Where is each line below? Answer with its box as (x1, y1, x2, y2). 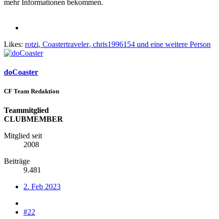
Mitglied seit (4, 131, 42, 140)
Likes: (4, 40, 23, 48)
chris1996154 (93, 40, 135, 48)
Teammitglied (4, 106, 49, 115)
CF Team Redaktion (4, 87, 59, 95)
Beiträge (4, 157, 30, 166)
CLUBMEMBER (4, 115, 63, 124)
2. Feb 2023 (23, 182, 61, 191)
